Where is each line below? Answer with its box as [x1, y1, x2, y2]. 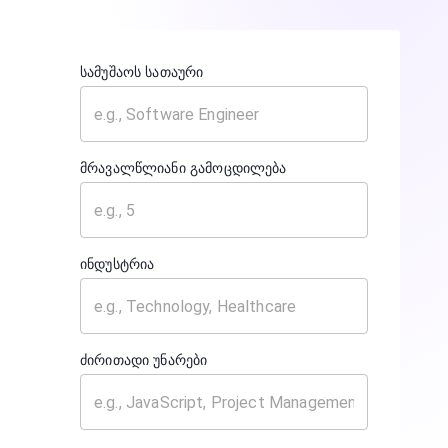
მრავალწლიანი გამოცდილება [80, 159, 287, 177]
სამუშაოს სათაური [80, 63, 204, 81]
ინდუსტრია [80, 255, 155, 273]
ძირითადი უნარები [80, 351, 208, 369]
